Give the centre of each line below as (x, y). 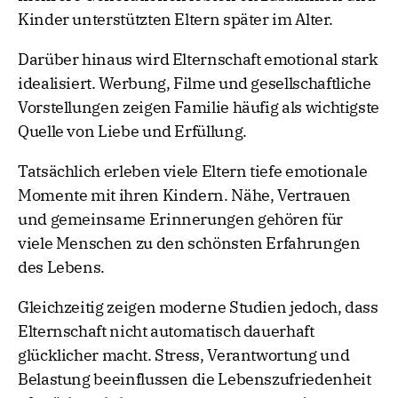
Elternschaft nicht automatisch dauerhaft (166, 331)
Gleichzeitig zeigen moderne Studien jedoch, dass (198, 307)
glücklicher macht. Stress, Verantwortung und (184, 355)
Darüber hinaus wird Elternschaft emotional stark (198, 60)
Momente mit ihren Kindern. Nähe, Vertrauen (184, 195)
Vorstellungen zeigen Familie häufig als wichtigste (199, 107)
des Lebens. (62, 267)
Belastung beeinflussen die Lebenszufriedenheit (195, 379)
